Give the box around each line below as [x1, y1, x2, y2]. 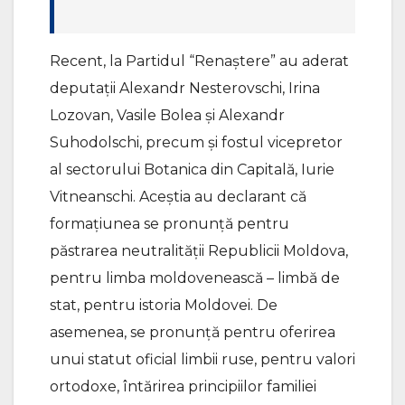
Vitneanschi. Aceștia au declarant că [50, 187, 306, 205]
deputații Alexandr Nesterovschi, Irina [50, 79, 320, 97]
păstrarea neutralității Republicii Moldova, [50, 241, 348, 259]
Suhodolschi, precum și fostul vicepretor [50, 133, 343, 151]
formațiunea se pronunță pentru [50, 214, 289, 232]
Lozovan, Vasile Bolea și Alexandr [50, 106, 285, 124]
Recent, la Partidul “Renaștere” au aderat [50, 52, 349, 70]
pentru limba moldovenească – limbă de [50, 268, 340, 287]
